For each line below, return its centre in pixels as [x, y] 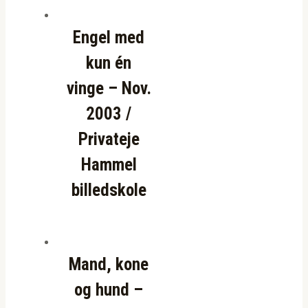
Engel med [109, 37]
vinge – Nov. [109, 88]
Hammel [109, 164]
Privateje [109, 139]
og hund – [109, 289]
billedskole [109, 190]
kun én [109, 63]
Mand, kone [109, 264]
